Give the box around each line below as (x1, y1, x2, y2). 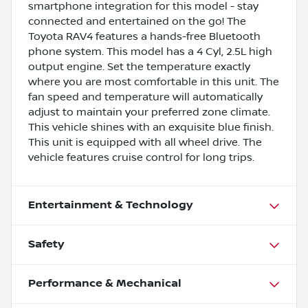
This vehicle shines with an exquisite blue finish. (28, 120, 274, 133)
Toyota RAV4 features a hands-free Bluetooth (28, 30, 261, 43)
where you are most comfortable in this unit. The (28, 75, 279, 88)
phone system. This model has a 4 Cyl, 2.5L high (28, 45, 272, 58)
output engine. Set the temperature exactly (28, 60, 250, 73)
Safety (28, 237, 64, 251)
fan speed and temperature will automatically (28, 90, 263, 103)
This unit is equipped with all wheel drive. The (28, 135, 262, 148)
